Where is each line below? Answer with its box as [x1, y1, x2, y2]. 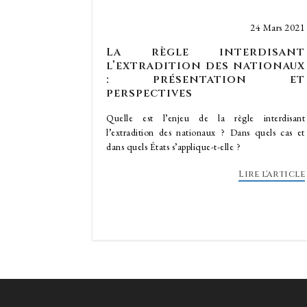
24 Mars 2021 [250, 21, 305, 34]
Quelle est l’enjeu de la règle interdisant [106, 112, 305, 124]
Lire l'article [238, 168, 305, 180]
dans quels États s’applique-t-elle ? [106, 140, 241, 153]
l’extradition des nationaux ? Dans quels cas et [106, 126, 305, 138]
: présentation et [106, 72, 305, 87]
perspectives [106, 86, 193, 101]
